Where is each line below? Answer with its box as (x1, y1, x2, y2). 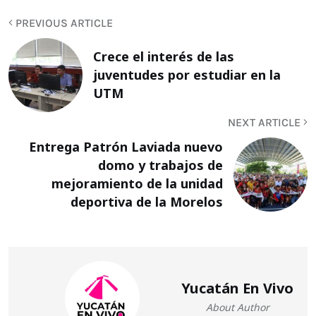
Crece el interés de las (93, 48, 234, 66)
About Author (205, 300, 269, 314)
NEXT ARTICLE (228, 115, 303, 129)
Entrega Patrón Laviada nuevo (29, 138, 223, 156)
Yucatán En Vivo (181, 278, 293, 298)
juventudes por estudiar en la (93, 66, 281, 84)
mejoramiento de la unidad (51, 175, 223, 193)
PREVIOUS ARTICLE (13, 16, 113, 30)
